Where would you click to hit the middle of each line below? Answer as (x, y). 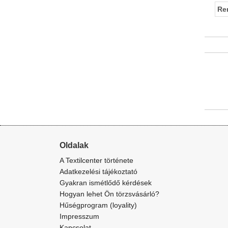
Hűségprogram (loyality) (98, 205)
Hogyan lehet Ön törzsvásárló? (109, 194)
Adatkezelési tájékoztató (98, 172)
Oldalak (74, 145)
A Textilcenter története (96, 160)
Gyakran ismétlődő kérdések (106, 183)
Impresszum (79, 216)
